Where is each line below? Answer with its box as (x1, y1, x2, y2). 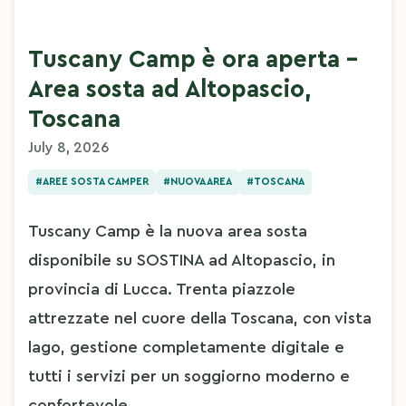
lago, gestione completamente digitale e (28, 338, 344, 355)
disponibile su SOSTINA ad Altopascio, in (28, 251, 335, 268)
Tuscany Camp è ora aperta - (28, 48, 358, 72)
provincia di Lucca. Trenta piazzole (28, 280, 295, 297)
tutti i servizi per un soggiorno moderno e (28, 367, 350, 384)
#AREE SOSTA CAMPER (35, 176, 149, 187)
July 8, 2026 (28, 140, 109, 155)
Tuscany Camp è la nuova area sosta (28, 222, 307, 239)
